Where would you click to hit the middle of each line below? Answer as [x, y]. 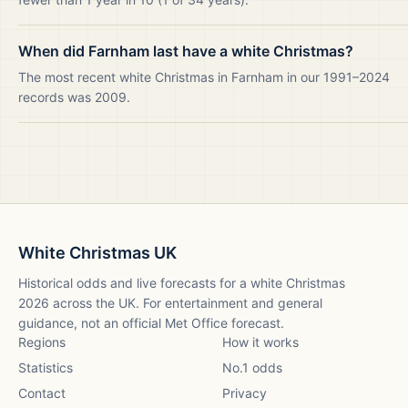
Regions [42, 342]
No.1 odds [252, 367]
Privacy [245, 393]
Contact [42, 393]
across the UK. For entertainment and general [186, 303]
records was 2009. [74, 97]
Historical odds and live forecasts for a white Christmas [182, 283]
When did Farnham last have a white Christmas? [186, 51]
